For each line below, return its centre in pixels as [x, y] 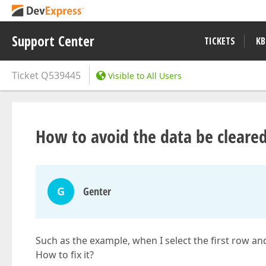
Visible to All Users [145, 76]
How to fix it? [65, 255]
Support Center [53, 41]
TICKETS [220, 41]
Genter [97, 191]
